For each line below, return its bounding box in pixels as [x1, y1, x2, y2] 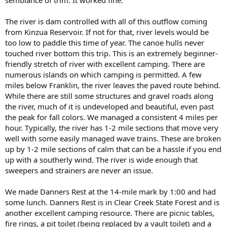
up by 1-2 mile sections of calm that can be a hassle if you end [5, 143, 221, 154]
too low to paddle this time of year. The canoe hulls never [5, 37, 204, 48]
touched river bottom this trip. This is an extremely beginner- [5, 48, 218, 58]
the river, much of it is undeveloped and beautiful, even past [5, 101, 214, 111]
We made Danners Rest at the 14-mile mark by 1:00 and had [5, 186, 216, 197]
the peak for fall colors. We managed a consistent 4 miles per [5, 111, 218, 122]
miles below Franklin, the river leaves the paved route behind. [5, 80, 220, 90]
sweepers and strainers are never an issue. [5, 165, 153, 175]
